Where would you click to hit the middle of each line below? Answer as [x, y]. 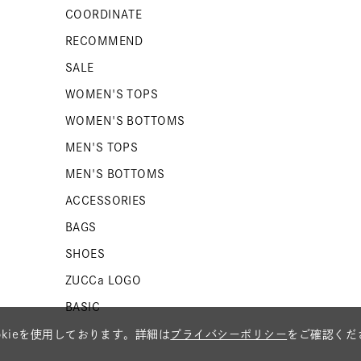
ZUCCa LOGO [103, 280]
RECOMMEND [104, 41]
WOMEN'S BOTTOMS [125, 121]
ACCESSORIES [106, 201]
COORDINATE [104, 15]
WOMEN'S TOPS [112, 94]
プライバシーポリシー [229, 335]
